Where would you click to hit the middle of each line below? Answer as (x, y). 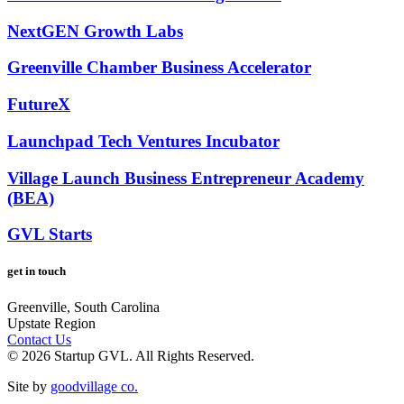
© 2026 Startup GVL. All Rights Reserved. (131, 355)
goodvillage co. (94, 386)
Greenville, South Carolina (83, 307)
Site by (29, 386)
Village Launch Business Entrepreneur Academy (186, 178)
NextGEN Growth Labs (95, 31)
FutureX (39, 105)
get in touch (37, 271)
